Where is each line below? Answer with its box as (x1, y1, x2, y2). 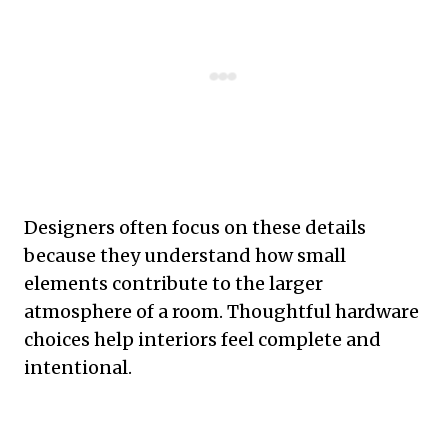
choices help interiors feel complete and (24, 328, 381, 352)
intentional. (24, 356, 132, 380)
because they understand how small (24, 244, 346, 268)
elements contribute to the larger (24, 272, 323, 296)
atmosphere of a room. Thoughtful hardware (24, 300, 419, 324)
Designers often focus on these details (24, 216, 366, 240)
